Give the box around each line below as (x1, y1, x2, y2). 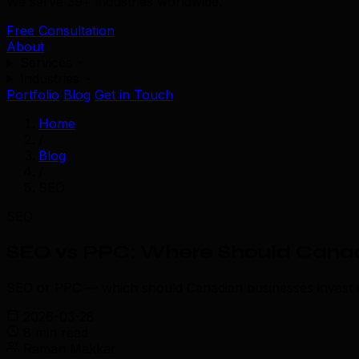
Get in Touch (95, 87, 173, 103)
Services (19, 54, 76, 71)
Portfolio (6, 87, 59, 103)
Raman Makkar (23, 340, 116, 357)
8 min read (23, 324, 88, 341)
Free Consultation (6, 22, 115, 38)
